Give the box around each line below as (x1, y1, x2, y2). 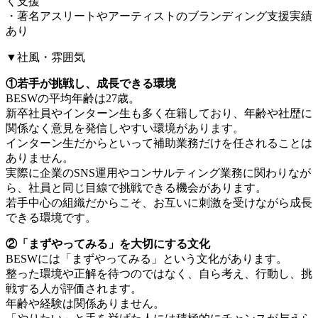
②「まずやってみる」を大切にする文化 (6, 237, 210, 250)
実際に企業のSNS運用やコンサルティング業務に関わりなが (6, 166, 311, 179)
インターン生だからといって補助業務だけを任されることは (6, 136, 312, 149)
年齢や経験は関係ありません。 (6, 297, 165, 309)
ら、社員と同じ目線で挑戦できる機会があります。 (6, 181, 267, 194)
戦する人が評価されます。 (6, 282, 142, 295)
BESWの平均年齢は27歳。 (6, 92, 140, 104)
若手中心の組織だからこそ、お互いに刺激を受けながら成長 (6, 196, 312, 209)
